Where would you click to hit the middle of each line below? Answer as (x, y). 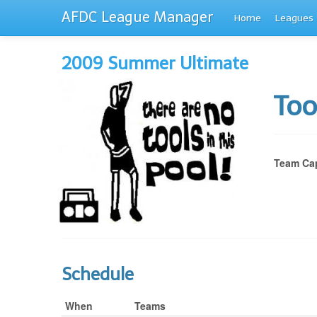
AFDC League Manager (137, 17)
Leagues (294, 18)
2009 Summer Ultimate (155, 63)
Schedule (98, 274)
